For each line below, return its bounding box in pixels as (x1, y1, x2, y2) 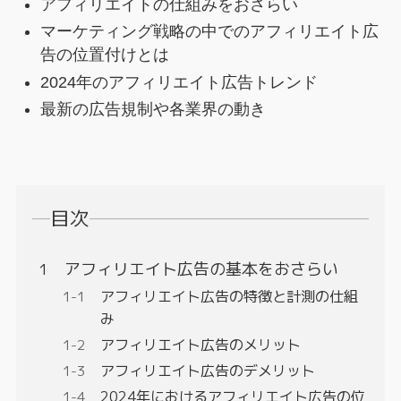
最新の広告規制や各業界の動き (39, 100, 266, 119)
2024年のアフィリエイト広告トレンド (39, 73, 318, 91)
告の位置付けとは (39, 46, 169, 64)
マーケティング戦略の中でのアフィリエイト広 (39, 22, 379, 41)
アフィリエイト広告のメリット (99, 335, 301, 355)
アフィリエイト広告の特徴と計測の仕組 (99, 286, 358, 307)
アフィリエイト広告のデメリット (99, 361, 315, 381)
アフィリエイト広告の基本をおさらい (64, 257, 338, 280)
